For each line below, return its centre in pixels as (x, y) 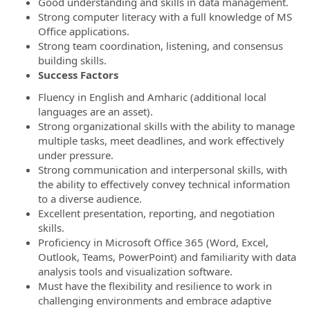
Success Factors (78, 75)
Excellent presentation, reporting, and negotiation (156, 213)
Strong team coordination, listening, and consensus (161, 46)
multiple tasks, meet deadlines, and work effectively (161, 140)
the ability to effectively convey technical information (164, 184)
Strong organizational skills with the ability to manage (166, 126)
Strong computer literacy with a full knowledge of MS (165, 17)
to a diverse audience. (90, 198)
